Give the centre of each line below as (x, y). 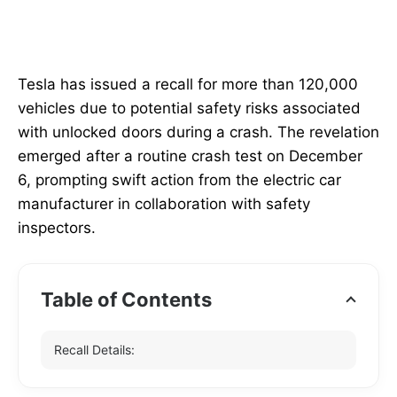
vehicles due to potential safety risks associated (189, 109)
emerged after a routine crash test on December (190, 156)
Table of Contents (126, 300)
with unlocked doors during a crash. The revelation (198, 132)
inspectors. (57, 228)
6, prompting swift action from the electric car (179, 180)
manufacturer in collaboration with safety (164, 204)
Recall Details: (94, 350)
